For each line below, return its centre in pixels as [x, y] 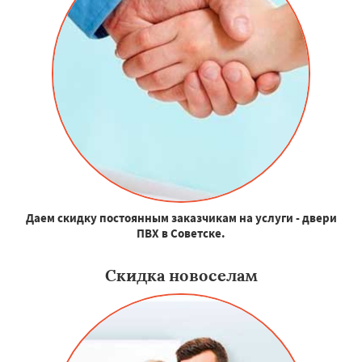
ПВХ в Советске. [181, 233]
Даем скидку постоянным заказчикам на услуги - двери [181, 217]
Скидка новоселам [181, 275]
